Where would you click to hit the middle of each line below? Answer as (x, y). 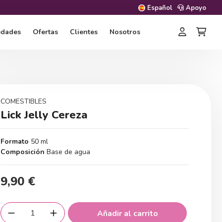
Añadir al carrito (127, 214)
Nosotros (125, 32)
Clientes (84, 32)
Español (160, 8)
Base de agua (68, 152)
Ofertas (45, 32)
